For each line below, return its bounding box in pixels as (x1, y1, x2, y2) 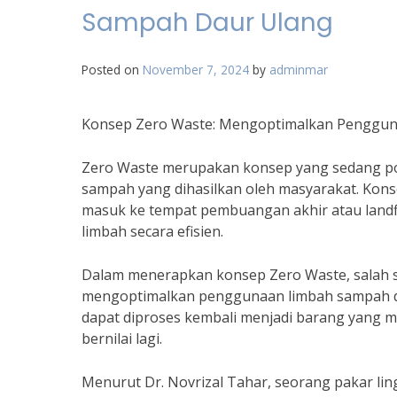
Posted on (82, 61, 143, 78)
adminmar (269, 61, 328, 78)
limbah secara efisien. (82, 222, 223, 241)
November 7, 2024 (143, 61, 249, 78)
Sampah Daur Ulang (82, 5, 333, 40)
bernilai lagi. (82, 329, 162, 348)
